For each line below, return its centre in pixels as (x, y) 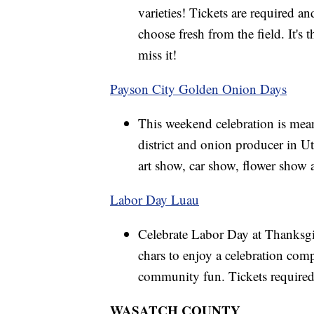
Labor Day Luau (155, 199)
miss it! (157, 54)
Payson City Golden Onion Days (198, 88)
